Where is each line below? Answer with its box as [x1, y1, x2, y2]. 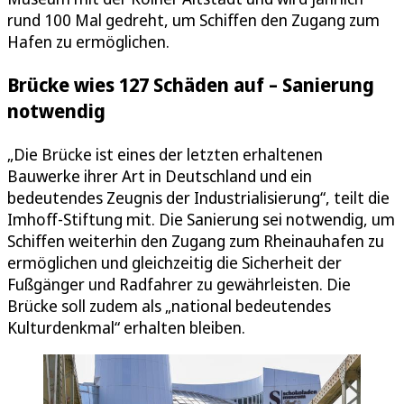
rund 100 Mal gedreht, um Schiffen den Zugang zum [7, 9, 380, 32]
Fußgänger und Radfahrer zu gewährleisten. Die [7, 272, 351, 295]
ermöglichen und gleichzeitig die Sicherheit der [7, 251, 342, 273]
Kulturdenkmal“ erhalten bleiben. [7, 316, 245, 338]
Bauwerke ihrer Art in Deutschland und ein [7, 164, 312, 187]
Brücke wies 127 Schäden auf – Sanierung [7, 71, 374, 98]
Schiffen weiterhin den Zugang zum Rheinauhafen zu [7, 229, 384, 252]
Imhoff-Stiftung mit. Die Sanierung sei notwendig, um [7, 207, 395, 230]
